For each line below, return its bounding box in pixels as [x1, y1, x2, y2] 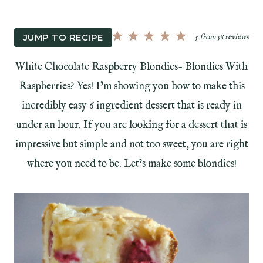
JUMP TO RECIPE [23, 32, 103, 43]
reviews [222, 32, 249, 42]
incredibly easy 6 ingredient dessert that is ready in [21, 99, 242, 113]
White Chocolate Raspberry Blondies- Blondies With [15, 60, 248, 75]
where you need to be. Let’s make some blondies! [26, 157, 237, 171]
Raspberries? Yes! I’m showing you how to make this [18, 80, 245, 94]
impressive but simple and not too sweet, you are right [15, 138, 248, 152]
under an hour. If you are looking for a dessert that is [16, 119, 247, 133]
